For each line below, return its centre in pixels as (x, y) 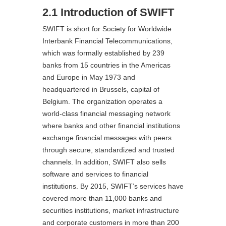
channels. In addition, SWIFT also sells (104, 162)
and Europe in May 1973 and (89, 77)
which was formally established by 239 (103, 53)
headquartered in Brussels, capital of (101, 89)
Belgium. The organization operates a (102, 101)
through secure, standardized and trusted (108, 150)
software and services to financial (95, 174)
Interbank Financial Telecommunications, (107, 41)
